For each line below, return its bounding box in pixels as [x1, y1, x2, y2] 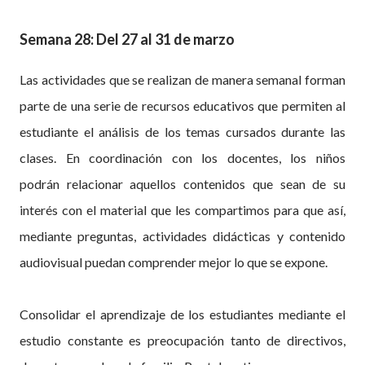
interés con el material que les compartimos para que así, [20, 202, 345, 218]
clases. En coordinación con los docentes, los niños [20, 150, 345, 166]
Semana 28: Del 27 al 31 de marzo [20, 29, 235, 48]
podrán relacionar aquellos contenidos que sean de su [20, 176, 345, 192]
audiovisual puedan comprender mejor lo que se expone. [20, 254, 328, 270]
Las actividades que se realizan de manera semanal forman [20, 72, 345, 88]
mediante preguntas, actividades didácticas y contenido [20, 228, 345, 244]
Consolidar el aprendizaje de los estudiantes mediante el [20, 306, 345, 323]
